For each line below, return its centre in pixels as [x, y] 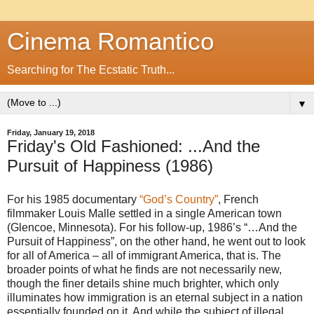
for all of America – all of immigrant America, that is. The [144, 255]
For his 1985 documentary [73, 199]
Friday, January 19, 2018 [51, 132]
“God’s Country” [179, 199]
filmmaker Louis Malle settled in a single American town [144, 213]
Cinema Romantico [110, 41]
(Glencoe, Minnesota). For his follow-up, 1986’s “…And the [152, 227]
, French [238, 199]
